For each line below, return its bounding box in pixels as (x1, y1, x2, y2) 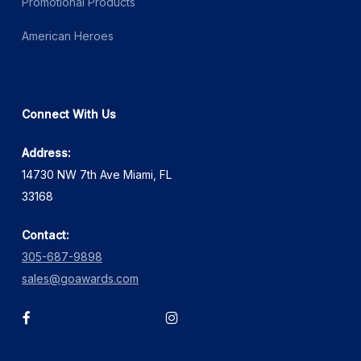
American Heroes (21, 28, 114, 43)
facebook (20, 307, 85, 325)
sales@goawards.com (21, 271, 139, 285)
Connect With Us (21, 106, 116, 121)
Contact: (21, 227, 69, 242)
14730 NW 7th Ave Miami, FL (21, 167, 172, 181)
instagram (164, 307, 230, 325)
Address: (21, 145, 71, 160)
